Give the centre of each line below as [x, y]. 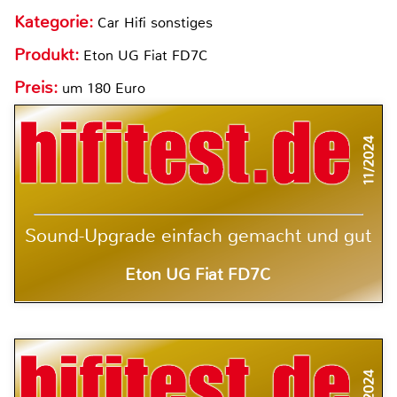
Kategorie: [56, 23]
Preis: [36, 88]
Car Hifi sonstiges [155, 23]
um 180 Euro [101, 89]
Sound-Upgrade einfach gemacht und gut [198, 236]
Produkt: [49, 55]
